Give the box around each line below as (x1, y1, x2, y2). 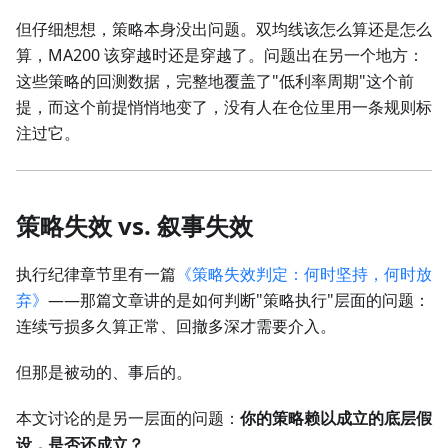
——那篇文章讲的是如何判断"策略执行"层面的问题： (48, 289, 430, 312)
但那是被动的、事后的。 (16, 361, 192, 384)
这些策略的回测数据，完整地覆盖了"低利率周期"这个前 (16, 70, 414, 93)
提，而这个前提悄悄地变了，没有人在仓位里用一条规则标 (16, 96, 432, 119)
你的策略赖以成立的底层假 (240, 407, 432, 430)
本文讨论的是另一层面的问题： (16, 407, 240, 430)
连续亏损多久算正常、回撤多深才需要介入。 (16, 315, 336, 338)
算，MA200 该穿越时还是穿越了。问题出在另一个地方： (16, 44, 424, 67)
